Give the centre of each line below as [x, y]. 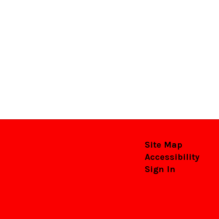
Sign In [160, 169]
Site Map [163, 145]
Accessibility [172, 157]
